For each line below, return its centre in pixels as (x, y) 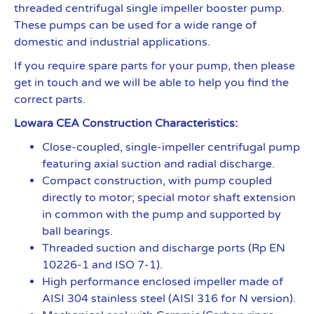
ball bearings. (77, 231)
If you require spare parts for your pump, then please (155, 66)
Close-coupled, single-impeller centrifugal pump (171, 147)
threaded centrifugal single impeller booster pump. (149, 8)
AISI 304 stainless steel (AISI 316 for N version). (169, 299)
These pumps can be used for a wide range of (135, 25)
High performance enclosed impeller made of (163, 282)
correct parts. (50, 100)
